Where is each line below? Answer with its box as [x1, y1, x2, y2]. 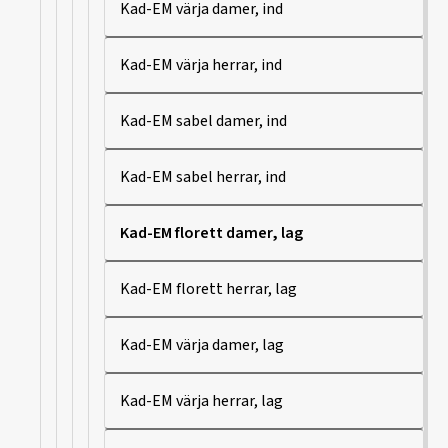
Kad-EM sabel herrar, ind [120, 165, 286, 188]
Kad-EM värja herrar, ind [120, 53, 282, 76]
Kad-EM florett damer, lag [120, 221, 303, 244]
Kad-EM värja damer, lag [120, 333, 284, 356]
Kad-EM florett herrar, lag [120, 277, 297, 300]
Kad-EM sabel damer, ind [120, 109, 287, 132]
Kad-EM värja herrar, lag [120, 389, 283, 412]
